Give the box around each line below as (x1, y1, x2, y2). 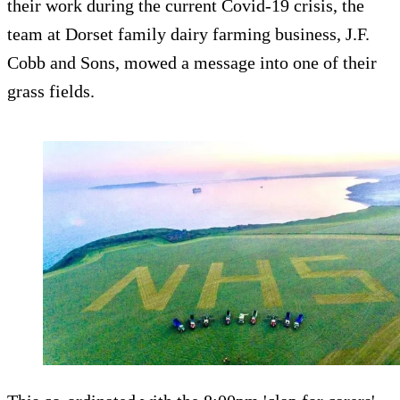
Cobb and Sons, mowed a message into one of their (7, 52, 377, 72)
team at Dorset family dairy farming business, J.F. (7, 23, 370, 44)
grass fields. (7, 80, 95, 101)
